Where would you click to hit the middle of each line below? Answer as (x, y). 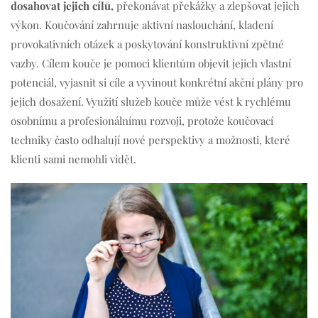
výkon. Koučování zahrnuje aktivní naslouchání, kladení (142, 25)
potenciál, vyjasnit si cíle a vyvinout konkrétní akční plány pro (157, 83)
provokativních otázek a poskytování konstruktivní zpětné (147, 44)
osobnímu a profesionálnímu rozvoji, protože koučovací (142, 121)
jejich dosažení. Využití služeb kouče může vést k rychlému (151, 102)
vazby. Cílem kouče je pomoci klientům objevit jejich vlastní (151, 64)
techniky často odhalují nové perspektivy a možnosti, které (150, 140)
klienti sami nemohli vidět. (73, 159)
